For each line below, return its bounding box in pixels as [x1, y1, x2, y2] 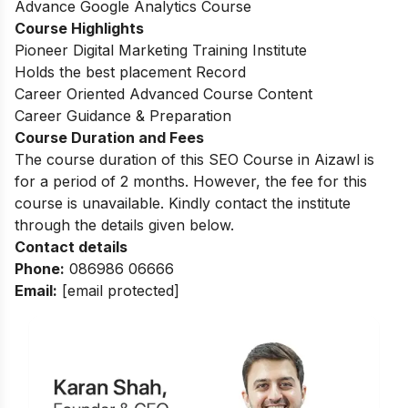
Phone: [15, 259, 65, 278]
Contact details [15, 237, 127, 256]
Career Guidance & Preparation [15, 106, 231, 125]
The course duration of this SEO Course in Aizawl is [15, 149, 374, 168]
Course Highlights [15, 18, 144, 37]
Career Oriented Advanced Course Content [15, 84, 312, 103]
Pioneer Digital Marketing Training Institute [15, 40, 307, 59]
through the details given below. [15, 215, 234, 234]
